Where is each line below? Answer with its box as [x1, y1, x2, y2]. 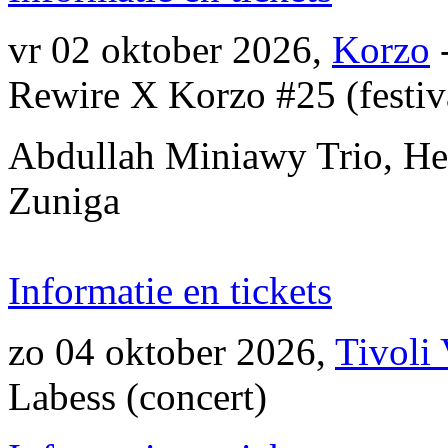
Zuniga [8, 179, 120, 222]
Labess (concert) [8, 375, 267, 418]
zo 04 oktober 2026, [8, 330, 335, 373]
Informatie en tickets [8, 269, 332, 312]
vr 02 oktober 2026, [8, 28, 332, 71]
